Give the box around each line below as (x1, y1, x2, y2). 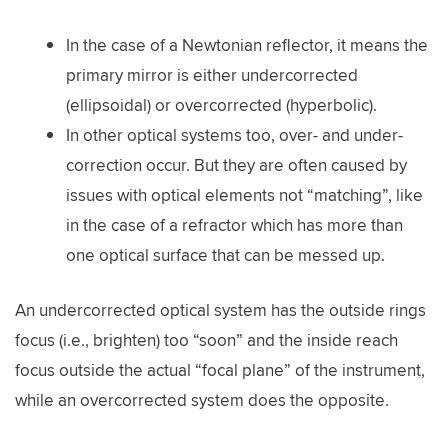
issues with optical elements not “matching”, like (66, 182, 423, 207)
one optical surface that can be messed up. (66, 242, 385, 267)
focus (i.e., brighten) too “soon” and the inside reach (15, 328, 398, 352)
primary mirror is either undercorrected (66, 62, 358, 87)
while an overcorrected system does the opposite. (15, 388, 389, 412)
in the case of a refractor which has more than (66, 212, 403, 237)
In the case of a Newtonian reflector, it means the (66, 32, 428, 57)
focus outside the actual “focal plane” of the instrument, (15, 358, 425, 382)
